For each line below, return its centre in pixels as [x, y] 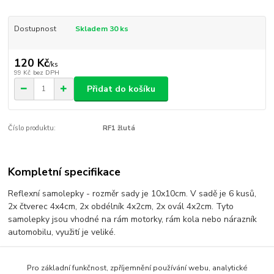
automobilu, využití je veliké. [62, 232]
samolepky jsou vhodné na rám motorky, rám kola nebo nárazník [133, 219]
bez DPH [46, 73]
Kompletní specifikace [65, 172]
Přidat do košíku [121, 89]
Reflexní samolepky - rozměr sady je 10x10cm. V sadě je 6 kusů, [132, 193]
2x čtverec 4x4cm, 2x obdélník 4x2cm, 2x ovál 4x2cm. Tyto [121, 206]
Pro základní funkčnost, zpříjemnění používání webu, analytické [137, 268]
